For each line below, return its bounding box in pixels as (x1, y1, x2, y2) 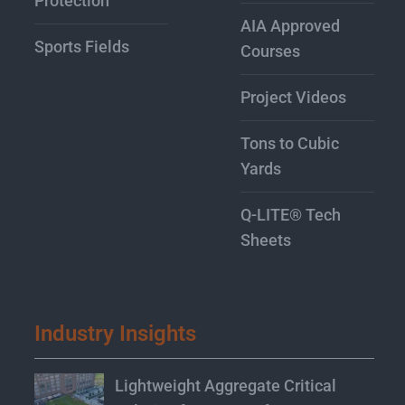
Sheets (240, 231, 292, 250)
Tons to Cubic (240, 134, 340, 154)
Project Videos (240, 88, 347, 108)
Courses (240, 42, 301, 61)
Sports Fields (34, 37, 130, 57)
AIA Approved (240, 16, 341, 36)
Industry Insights (34, 321, 197, 347)
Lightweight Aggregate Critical (115, 376, 337, 396)
